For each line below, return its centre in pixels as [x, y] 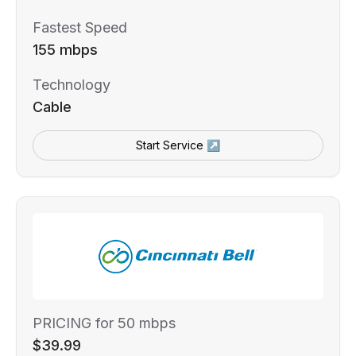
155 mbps [65, 50]
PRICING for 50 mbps [104, 323]
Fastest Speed [80, 28]
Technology [72, 85]
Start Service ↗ [178, 145]
